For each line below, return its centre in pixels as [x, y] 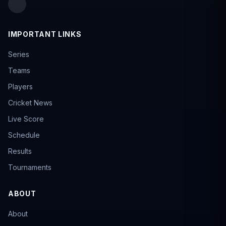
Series [19, 54]
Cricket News [30, 103]
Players [20, 87]
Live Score [26, 119]
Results [20, 151]
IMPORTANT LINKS [45, 34]
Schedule [24, 135]
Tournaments [30, 167]
